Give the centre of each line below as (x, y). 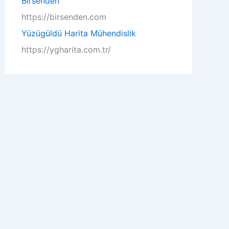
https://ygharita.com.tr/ (66, 50)
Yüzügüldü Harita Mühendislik (79, 33)
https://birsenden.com (64, 17)
